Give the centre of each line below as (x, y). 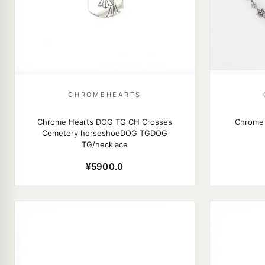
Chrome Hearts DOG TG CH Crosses (105, 122)
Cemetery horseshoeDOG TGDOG (105, 133)
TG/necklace (105, 144)
